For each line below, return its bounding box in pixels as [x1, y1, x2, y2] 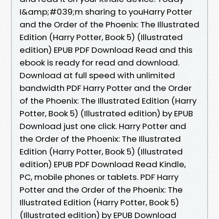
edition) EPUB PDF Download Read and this [20, 44, 193, 56]
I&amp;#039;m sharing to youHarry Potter [20, 5, 192, 18]
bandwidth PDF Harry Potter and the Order [20, 82, 192, 94]
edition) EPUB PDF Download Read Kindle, [20, 158, 186, 170]
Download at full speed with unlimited [20, 69, 175, 81]
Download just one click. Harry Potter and [20, 120, 186, 132]
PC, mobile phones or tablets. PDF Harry [20, 171, 178, 183]
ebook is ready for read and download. [20, 56, 179, 68]
